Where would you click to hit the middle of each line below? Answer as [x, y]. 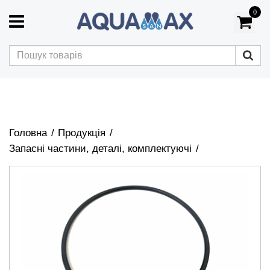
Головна [28, 133]
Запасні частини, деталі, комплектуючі [100, 149]
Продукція [82, 133]
